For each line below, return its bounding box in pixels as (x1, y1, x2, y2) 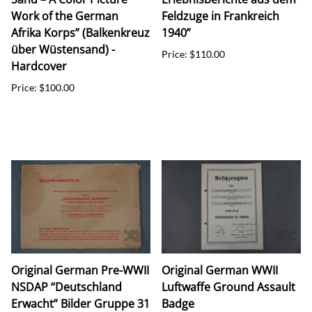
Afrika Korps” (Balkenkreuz (11, 24, 150, 40)
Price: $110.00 (162, 47, 225, 60)
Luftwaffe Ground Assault (162, 279, 295, 295)
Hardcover (11, 58, 67, 74)
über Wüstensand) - (11, 41, 115, 57)
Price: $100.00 (11, 81, 75, 93)
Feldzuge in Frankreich (162, 8, 279, 24)
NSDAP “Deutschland (11, 279, 122, 295)
